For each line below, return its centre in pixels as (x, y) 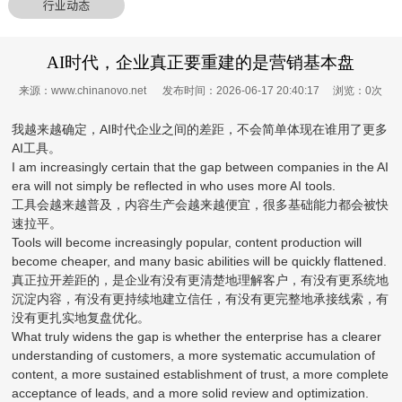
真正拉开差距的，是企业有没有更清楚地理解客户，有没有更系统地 (201, 280)
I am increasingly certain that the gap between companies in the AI (201, 166)
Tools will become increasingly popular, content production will (187, 242)
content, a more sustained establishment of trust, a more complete (201, 374)
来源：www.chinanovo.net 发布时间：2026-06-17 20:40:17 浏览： (192, 90)
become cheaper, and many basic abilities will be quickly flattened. (200, 261)
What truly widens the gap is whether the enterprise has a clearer (197, 336)
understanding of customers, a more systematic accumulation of (194, 355)
